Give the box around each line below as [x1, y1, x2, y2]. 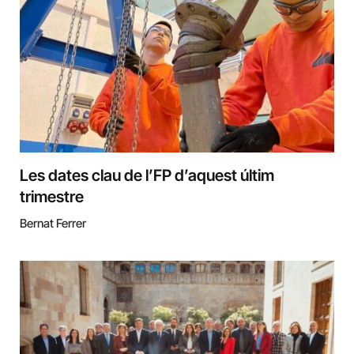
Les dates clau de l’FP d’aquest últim [20, 166, 274, 186]
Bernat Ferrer [20, 216, 86, 232]
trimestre [20, 187, 84, 207]
